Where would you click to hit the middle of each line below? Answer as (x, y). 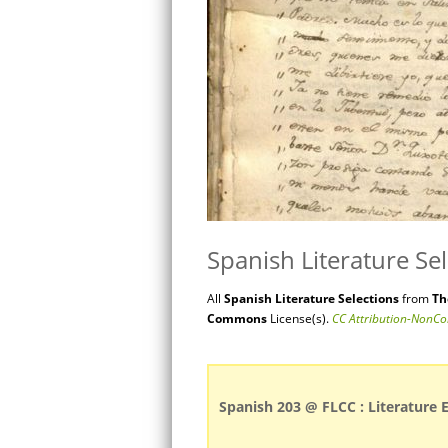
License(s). (301, 318)
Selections (368, 298)
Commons (238, 318)
